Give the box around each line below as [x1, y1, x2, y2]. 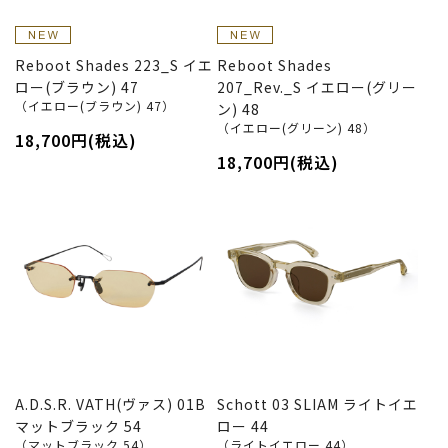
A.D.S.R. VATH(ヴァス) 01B [15, 394, 206, 414]
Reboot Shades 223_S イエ [15, 54, 213, 75]
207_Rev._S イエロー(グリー [216, 76, 417, 97]
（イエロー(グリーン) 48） [216, 118, 376, 136]
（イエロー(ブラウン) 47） [15, 96, 175, 114]
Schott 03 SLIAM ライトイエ [216, 394, 418, 414]
